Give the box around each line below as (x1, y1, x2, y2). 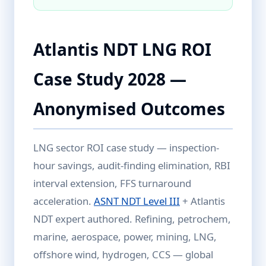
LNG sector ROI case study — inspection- (33, 141, 219, 154)
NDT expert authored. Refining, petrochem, (33, 212, 231, 226)
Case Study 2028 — (33, 68, 186, 90)
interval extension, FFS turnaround (33, 176, 191, 190)
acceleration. (33, 194, 94, 208)
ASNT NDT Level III (94, 194, 180, 208)
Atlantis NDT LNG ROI (33, 38, 211, 61)
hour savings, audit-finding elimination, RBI (33, 159, 230, 172)
